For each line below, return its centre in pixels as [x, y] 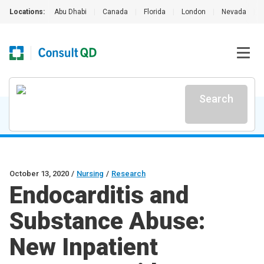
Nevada [234, 12]
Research [128, 174]
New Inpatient [84, 247]
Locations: [27, 12]
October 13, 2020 [39, 174]
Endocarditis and [99, 195]
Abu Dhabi [70, 12]
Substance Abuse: [107, 221]
